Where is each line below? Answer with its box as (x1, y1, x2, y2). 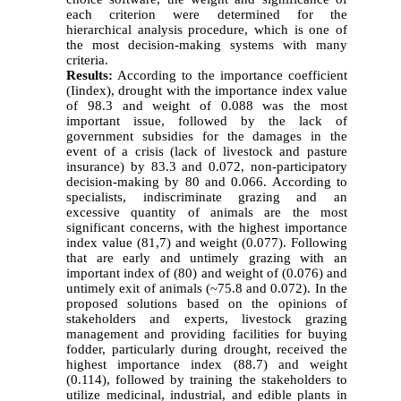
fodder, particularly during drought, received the (66, 341, 347, 356)
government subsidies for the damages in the (66, 128, 347, 143)
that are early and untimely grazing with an (66, 250, 347, 265)
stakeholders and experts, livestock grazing (66, 311, 347, 326)
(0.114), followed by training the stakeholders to (66, 371, 347, 387)
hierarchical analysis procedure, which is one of (66, 21, 347, 37)
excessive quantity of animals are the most (66, 204, 347, 219)
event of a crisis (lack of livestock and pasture (66, 143, 347, 158)
